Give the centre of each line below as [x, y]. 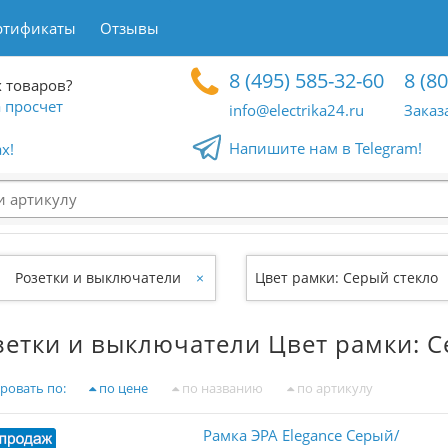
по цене [122, 388]
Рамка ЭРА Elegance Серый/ [301, 435]
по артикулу [333, 388]
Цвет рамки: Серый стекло [346, 277]
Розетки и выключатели [98, 277]
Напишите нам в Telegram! [326, 148]
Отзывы [129, 28]
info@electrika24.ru [297, 110]
